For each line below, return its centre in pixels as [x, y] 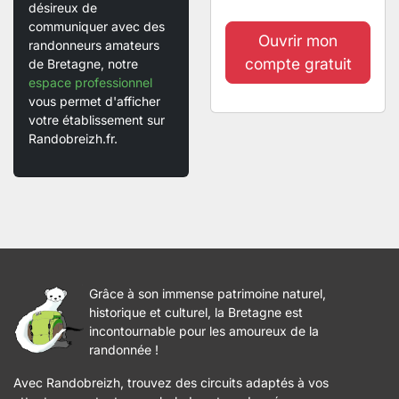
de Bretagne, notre [83, 64]
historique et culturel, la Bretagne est [196, 312]
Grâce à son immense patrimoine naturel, [208, 293]
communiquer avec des [97, 26]
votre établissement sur [97, 120]
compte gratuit [298, 64]
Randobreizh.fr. [73, 138]
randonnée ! [124, 350]
